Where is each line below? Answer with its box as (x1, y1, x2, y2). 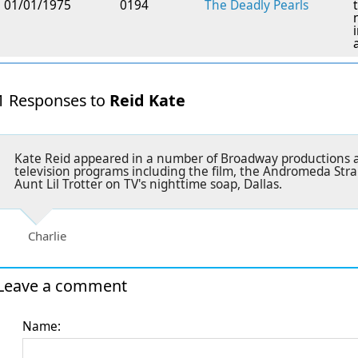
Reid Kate (109, 89, 185, 111)
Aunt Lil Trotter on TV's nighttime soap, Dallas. (14, 175, 282, 193)
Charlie (28, 227, 66, 244)
